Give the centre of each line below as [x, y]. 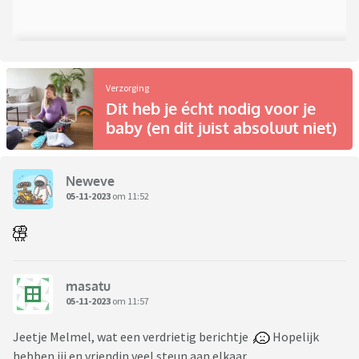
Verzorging [127, 87]
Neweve [90, 182]
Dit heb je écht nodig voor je [211, 108]
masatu [88, 286]
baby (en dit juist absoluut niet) [221, 127]
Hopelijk [294, 336]
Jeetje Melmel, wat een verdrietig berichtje [133, 336]
